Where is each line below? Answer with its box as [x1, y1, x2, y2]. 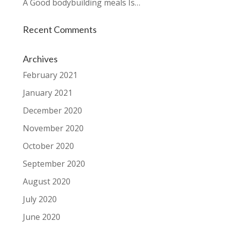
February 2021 [22, 69, 78, 81]
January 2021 [22, 87, 72, 98]
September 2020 [22, 158, 85, 169]
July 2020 [22, 194, 57, 205]
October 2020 [22, 140, 74, 152]
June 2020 [22, 211, 60, 222]
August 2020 [22, 176, 70, 187]
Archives [22, 53, 58, 64]
